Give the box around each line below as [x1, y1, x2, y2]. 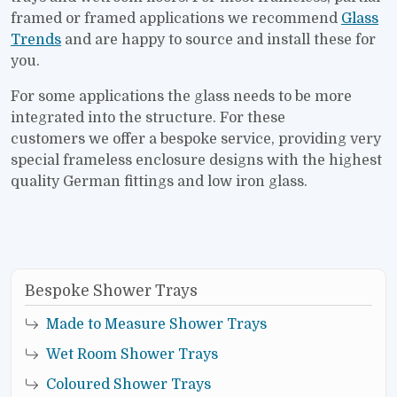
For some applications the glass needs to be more [11, 89, 352, 105]
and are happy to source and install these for [61, 32, 376, 49]
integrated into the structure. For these [11, 110, 285, 127]
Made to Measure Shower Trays [46, 315, 267, 332]
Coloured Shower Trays [46, 376, 211, 393]
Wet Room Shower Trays [46, 346, 218, 362]
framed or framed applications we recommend [11, 11, 341, 27]
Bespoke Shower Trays [25, 283, 198, 300]
